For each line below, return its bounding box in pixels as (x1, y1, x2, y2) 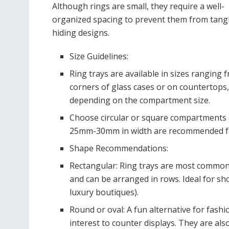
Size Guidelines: (70, 50, 129, 62)
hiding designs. (52, 27, 109, 38)
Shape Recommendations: (70, 142, 169, 154)
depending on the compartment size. (70, 94, 211, 106)
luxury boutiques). (70, 186, 139, 198)
